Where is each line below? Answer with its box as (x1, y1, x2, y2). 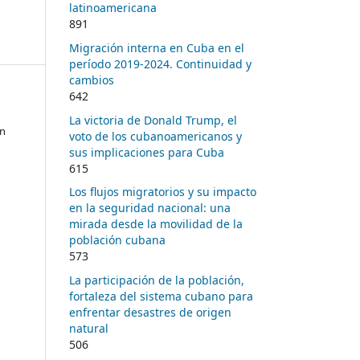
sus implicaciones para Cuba (69, 144, 224, 160)
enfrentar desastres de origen (69, 305, 231, 321)
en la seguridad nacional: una (69, 200, 231, 216)
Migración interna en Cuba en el (69, 39, 244, 55)
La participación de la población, (69, 272, 244, 288)
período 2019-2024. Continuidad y (69, 55, 252, 72)
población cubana (69, 232, 166, 248)
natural (69, 321, 108, 337)
